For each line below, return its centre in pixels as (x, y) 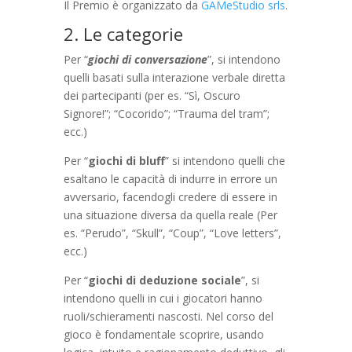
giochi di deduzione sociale (164, 280)
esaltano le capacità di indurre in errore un (170, 178)
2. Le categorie (123, 33)
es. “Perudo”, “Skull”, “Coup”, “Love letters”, (172, 233)
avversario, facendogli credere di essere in (170, 196)
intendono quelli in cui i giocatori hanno (163, 298)
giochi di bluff (126, 160)
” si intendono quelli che (225, 160)
